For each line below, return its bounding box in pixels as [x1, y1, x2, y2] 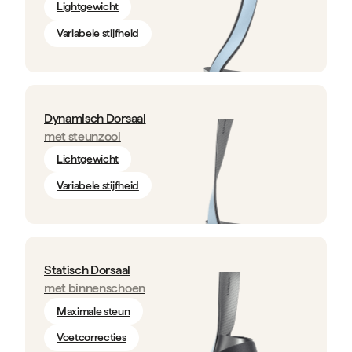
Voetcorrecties [57, 331, 126, 344]
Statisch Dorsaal [44, 262, 130, 278]
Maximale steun [57, 304, 130, 317]
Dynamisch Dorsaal [44, 110, 146, 126]
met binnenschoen [44, 280, 145, 296]
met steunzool [44, 128, 121, 144]
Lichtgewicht [57, 152, 119, 165]
